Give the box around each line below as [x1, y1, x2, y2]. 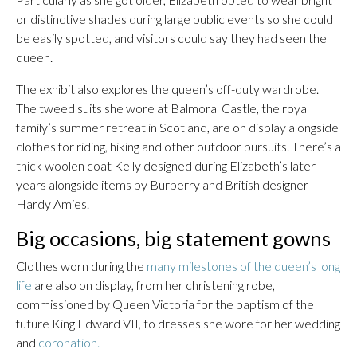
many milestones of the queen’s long [147, 258, 340, 273]
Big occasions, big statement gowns [16, 226, 331, 250]
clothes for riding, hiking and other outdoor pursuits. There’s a [16, 139, 341, 154]
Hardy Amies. [16, 196, 89, 211]
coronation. [38, 335, 100, 350]
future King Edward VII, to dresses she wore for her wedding [16, 316, 340, 331]
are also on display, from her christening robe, [32, 277, 275, 292]
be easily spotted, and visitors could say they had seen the [16, 30, 327, 45]
